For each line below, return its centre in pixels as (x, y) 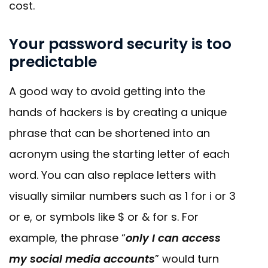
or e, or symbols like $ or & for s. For (104, 217)
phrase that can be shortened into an (109, 133)
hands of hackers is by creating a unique (118, 112)
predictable (53, 62)
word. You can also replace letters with (112, 175)
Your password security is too (120, 44)
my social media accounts (82, 259)
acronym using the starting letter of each (119, 154)
